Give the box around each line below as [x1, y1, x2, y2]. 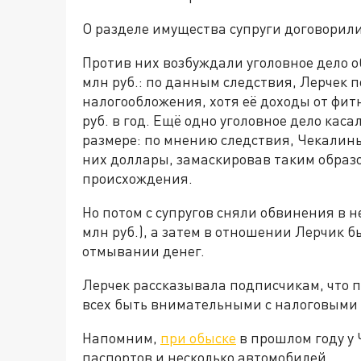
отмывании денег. [82, 242, 208, 259]
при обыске [160, 329, 236, 346]
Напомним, [82, 329, 160, 346]
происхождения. [82, 169, 196, 187]
